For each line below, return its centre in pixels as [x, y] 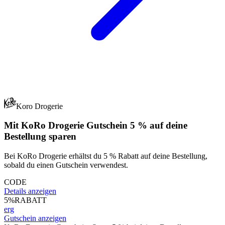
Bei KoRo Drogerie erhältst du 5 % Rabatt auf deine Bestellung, [106, 156]
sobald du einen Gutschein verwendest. [66, 165]
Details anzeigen [30, 191]
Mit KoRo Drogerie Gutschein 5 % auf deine [96, 126]
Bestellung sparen [40, 137]
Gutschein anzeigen [35, 218]
